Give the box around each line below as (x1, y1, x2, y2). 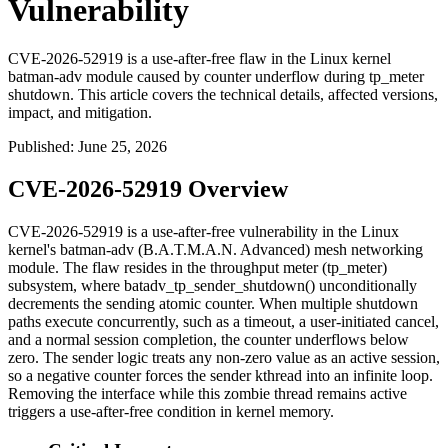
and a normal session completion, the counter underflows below (8, 331, 409, 349)
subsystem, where (8, 277, 124, 295)
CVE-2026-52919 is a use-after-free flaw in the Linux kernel (8, 50, 391, 68)
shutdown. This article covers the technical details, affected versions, (8, 86, 438, 104)
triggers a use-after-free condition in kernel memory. (8, 403, 334, 421)
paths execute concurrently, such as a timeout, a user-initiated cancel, (8, 313, 439, 331)
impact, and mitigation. (8, 104, 152, 122)
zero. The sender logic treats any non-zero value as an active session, (8, 349, 440, 367)
